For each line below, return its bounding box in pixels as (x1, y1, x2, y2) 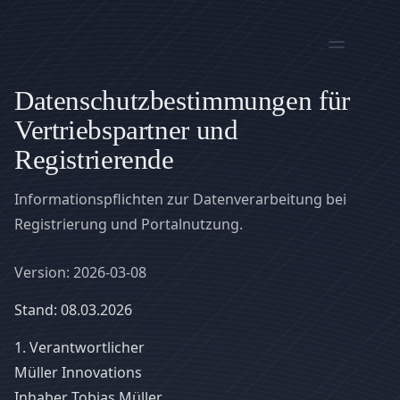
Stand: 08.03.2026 (14, 300, 132, 320)
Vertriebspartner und (14, 114, 238, 146)
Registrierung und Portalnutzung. (14, 214, 243, 234)
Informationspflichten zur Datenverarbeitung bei (14, 189, 346, 209)
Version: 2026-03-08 (14, 262, 146, 282)
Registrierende (14, 144, 174, 175)
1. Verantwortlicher (14, 337, 145, 357)
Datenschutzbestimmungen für (14, 85, 350, 116)
